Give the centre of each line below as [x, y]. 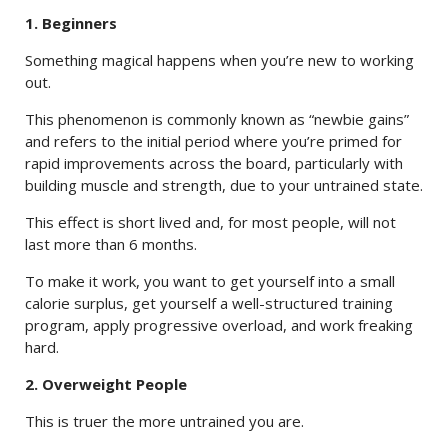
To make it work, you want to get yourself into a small [210, 281]
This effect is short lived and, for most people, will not [210, 222]
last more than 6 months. [111, 244]
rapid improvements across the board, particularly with [214, 163]
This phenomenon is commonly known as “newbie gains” [217, 119]
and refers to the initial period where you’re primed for [213, 141]
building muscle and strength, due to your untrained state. [224, 185]
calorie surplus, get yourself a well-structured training [209, 303]
